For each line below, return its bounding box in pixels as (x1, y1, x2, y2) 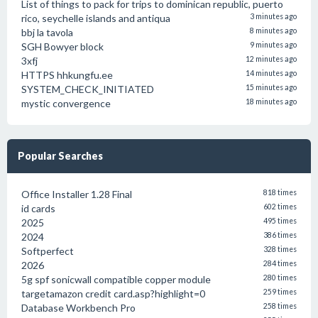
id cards (21, 202, 55, 214)
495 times (263, 216, 297, 225)
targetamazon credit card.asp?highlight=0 (21, 287, 205, 300)
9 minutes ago (250, 40, 297, 49)
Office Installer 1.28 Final (21, 188, 132, 200)
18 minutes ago (246, 97, 297, 106)
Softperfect (21, 245, 74, 257)
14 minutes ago (246, 69, 297, 77)
